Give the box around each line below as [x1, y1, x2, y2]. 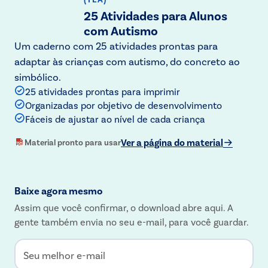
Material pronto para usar [25, 137, 121, 147]
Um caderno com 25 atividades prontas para [14, 39, 218, 51]
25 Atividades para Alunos [84, 7, 228, 23]
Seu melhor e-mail [23, 248, 105, 261]
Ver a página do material [121, 136, 223, 148]
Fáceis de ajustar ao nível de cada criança [25, 112, 205, 124]
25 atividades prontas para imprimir [25, 85, 180, 97]
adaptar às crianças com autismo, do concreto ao [14, 54, 240, 67]
